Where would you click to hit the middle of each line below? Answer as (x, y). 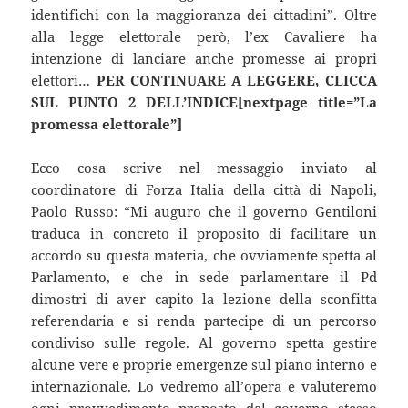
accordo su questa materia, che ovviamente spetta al (204, 255)
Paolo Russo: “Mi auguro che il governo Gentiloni (204, 212)
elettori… (64, 81)
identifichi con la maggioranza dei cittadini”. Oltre (204, 15)
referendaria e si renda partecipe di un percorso (204, 321)
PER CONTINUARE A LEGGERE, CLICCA (236, 81)
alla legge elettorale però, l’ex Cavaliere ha (204, 37)
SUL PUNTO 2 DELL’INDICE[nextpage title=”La (204, 102)
